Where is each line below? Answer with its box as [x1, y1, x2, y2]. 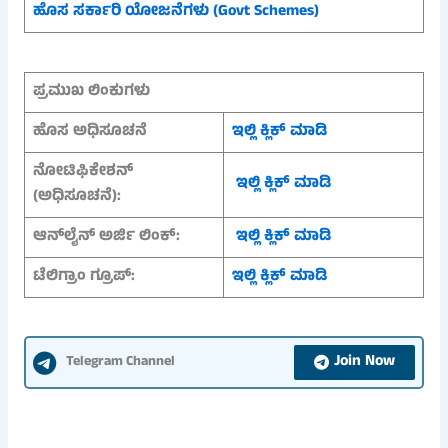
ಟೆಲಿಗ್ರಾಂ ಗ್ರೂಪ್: [32, 263, 135, 290]
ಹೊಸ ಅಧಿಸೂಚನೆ [32, 118, 151, 145]
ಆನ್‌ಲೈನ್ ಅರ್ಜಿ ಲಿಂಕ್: [32, 223, 180, 250]
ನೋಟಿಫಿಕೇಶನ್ [32, 158, 133, 185]
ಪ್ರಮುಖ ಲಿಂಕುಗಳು [32, 78, 150, 105]
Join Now [334, 349, 396, 376]
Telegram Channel [65, 351, 175, 375]
